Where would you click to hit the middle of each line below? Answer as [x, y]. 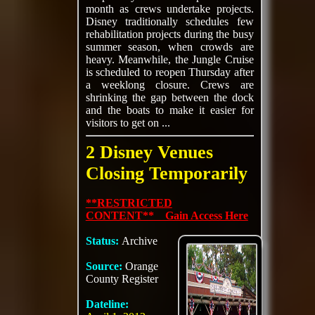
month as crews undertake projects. [169, 9]
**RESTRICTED [129, 203]
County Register [122, 279]
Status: [103, 241]
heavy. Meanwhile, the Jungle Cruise [169, 59]
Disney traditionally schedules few [169, 21]
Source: [105, 266]
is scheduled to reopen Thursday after [169, 72]
